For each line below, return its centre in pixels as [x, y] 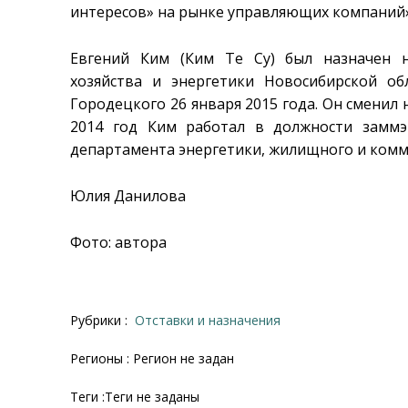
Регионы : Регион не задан [153, 358]
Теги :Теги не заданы [135, 396]
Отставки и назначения [213, 320]
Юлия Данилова [128, 195]
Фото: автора [119, 242]
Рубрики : [101, 320]
